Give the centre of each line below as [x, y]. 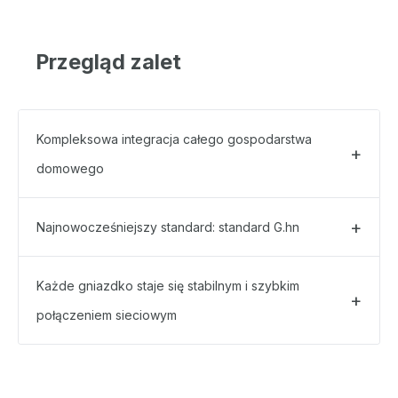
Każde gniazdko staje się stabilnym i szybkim [168, 286]
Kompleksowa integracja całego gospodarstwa [174, 139]
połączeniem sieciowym [107, 315]
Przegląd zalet [108, 62]
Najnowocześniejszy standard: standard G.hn [168, 227]
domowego [70, 168]
